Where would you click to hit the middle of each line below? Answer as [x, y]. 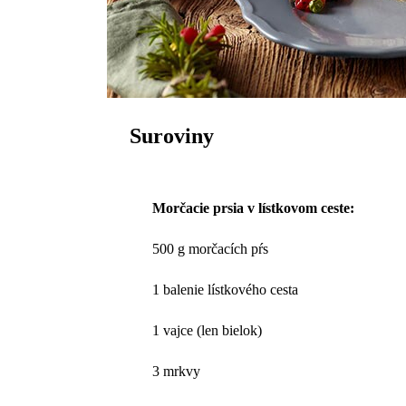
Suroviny [172, 135]
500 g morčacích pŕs [211, 248]
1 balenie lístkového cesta [226, 289]
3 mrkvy [177, 371]
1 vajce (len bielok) [208, 330]
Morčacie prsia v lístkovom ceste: [254, 208]
